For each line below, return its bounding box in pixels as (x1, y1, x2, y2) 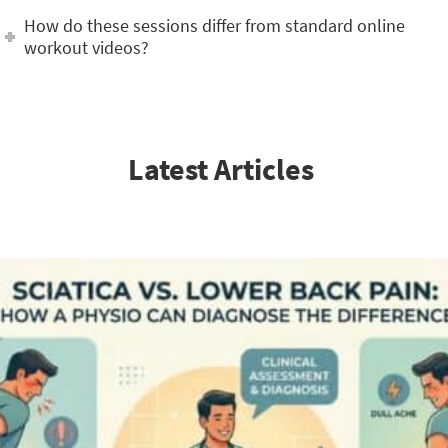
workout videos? (24, 36, 150, 59)
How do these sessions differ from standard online (24, 14, 406, 37)
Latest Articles (128, 150, 320, 188)
